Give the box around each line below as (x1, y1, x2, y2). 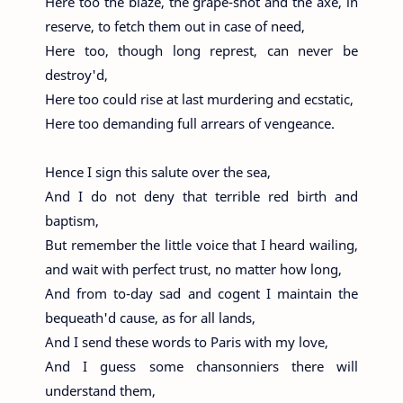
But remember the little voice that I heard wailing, (45, 236, 358, 255)
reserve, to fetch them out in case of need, (45, 17, 305, 36)
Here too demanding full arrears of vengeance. (45, 114, 335, 133)
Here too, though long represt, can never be (45, 41, 358, 60)
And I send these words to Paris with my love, (45, 333, 328, 352)
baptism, (45, 211, 99, 230)
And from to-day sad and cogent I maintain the (45, 284, 358, 303)
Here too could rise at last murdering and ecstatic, (45, 90, 354, 109)
